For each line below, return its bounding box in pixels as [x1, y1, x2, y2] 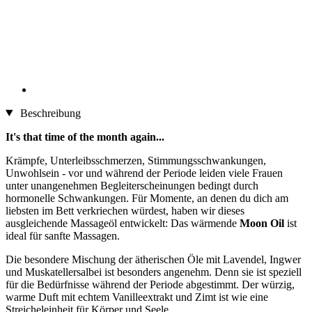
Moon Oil [240, 217, 287, 229]
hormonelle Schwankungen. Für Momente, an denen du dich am [6, 192, 288, 204]
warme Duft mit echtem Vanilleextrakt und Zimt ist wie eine [6, 290, 268, 303]
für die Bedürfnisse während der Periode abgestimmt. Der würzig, [6, 278, 295, 290]
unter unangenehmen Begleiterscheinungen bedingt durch [6, 179, 258, 192]
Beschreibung [17, 107, 81, 119]
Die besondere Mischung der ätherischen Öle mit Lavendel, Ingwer [6, 253, 301, 265]
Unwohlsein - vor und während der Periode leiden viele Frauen [6, 166, 283, 179]
